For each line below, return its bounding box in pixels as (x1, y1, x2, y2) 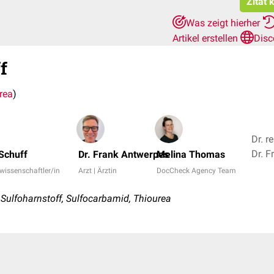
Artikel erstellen (172, 32, 240, 44)
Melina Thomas (157, 149, 225, 160)
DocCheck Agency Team (157, 166, 236, 175)
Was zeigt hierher (186, 17, 262, 29)
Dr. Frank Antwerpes (78, 149, 169, 160)
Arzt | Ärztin (78, 166, 117, 175)
